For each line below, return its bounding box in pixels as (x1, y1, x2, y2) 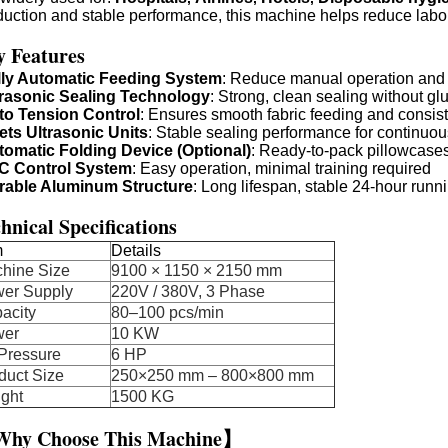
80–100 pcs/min (111, 304, 224, 321)
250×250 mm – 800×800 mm (111, 367, 314, 384)
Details (111, 242, 161, 259)
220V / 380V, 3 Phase (111, 283, 265, 300)
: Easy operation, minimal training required (132, 160, 431, 177)
